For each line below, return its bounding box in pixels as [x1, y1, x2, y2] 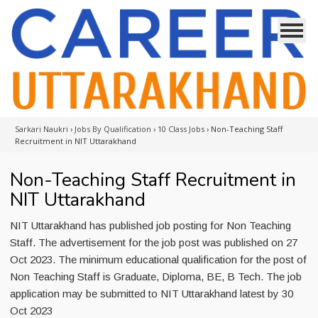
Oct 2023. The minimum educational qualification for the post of [10, 253, 307, 265]
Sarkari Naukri [15, 124, 68, 134]
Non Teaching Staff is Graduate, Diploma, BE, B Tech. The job [10, 270, 302, 283]
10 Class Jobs [158, 124, 204, 134]
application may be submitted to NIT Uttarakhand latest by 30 [10, 287, 293, 300]
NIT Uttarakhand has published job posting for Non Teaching [10, 219, 291, 231]
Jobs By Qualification [75, 124, 151, 134]
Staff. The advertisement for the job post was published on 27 [10, 236, 297, 248]
